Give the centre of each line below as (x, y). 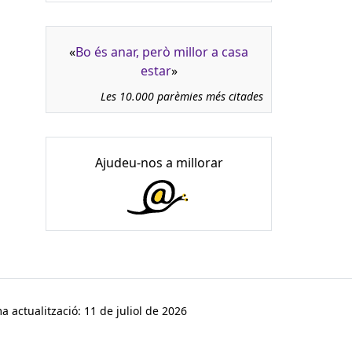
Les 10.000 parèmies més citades (182, 97)
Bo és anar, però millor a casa (162, 52)
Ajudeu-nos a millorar (159, 163)
